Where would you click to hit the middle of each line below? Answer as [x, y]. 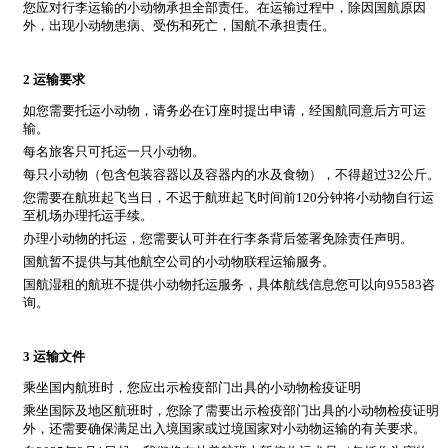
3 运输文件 [54, 357]
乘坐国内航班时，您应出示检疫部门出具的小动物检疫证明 [192, 388]
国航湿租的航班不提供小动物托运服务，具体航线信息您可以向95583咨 [229, 285]
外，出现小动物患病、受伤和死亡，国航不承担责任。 [179, 26]
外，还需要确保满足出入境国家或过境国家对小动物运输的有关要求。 [224, 429]
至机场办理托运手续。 [88, 216]
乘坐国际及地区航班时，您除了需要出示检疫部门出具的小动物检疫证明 [231, 411]
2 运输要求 [54, 80]
